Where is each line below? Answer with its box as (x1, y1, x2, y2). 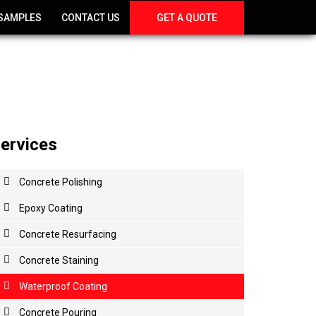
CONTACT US (61, 12, 120, 23)
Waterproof (19, 281, 73, 292)
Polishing (60, 176, 102, 188)
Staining (62, 255, 99, 266)
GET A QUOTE (157, 12, 217, 23)
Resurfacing (62, 229, 116, 240)
